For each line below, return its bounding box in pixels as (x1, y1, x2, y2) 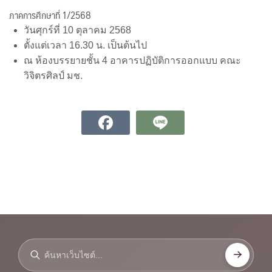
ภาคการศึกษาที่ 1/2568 (9, 6, 91, 23)
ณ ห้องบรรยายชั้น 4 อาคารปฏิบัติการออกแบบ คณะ (24, 55, 241, 66)
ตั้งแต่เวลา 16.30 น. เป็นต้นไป (24, 39, 147, 50)
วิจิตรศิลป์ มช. (24, 70, 83, 81)
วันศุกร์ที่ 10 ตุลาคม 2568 (24, 24, 131, 35)
